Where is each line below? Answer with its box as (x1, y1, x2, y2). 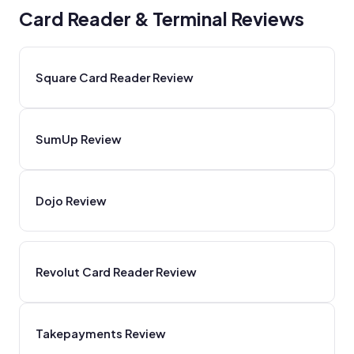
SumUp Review (36, 131, 122, 146)
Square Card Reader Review (36, 70, 194, 85)
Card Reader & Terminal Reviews (19, 7, 304, 30)
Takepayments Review (36, 326, 166, 341)
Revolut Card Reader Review (36, 264, 197, 279)
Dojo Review (36, 193, 107, 208)
